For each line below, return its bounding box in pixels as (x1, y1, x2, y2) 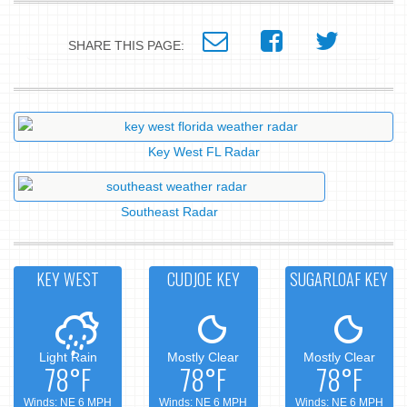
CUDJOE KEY (166, 267, 240, 292)
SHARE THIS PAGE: (68, 38, 203, 54)
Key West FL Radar (147, 144, 260, 160)
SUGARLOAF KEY (290, 267, 389, 292)
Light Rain (38, 350, 97, 365)
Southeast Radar (121, 204, 219, 220)
